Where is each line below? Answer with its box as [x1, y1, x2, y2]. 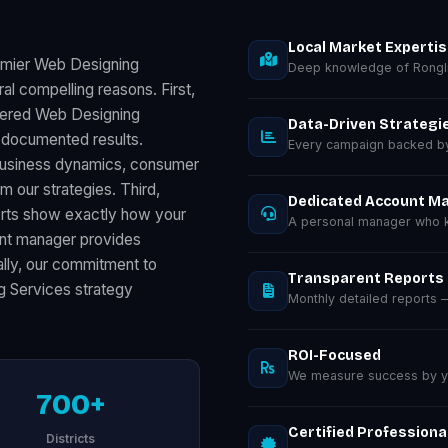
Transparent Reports [288, 269, 444, 287]
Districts [46, 430, 95, 446]
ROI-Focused [288, 346, 381, 364]
